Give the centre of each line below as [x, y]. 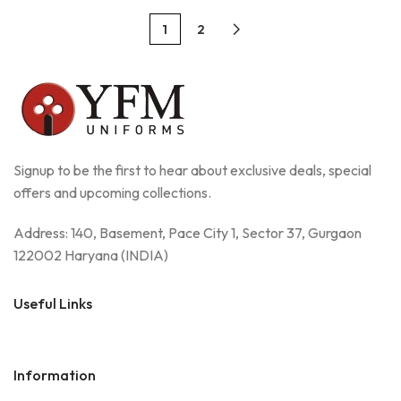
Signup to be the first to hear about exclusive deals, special [192, 171]
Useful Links [53, 304]
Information [55, 375]
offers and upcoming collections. [112, 193]
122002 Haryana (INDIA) [91, 256]
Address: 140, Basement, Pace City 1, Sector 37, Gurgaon [188, 233]
